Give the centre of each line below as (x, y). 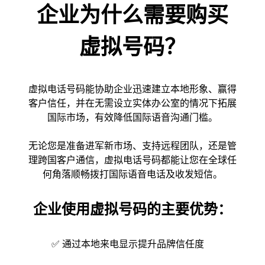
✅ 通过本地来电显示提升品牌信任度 (127, 244)
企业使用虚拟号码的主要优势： (132, 209)
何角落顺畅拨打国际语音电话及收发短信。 (132, 174)
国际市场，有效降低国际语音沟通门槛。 (132, 117)
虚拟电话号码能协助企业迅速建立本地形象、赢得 (132, 89)
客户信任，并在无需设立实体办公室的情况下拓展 (132, 103)
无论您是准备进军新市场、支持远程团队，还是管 (132, 146)
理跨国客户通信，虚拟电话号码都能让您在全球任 (132, 160)
